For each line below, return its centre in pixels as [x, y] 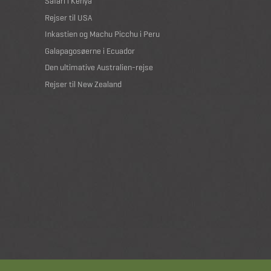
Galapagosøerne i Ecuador [90, 51]
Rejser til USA [68, 17]
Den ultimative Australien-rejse [99, 67]
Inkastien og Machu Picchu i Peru [102, 34]
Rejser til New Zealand [83, 84]
